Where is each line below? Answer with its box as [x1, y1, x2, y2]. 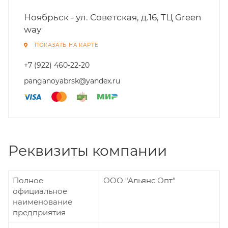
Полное [13, 176, 43, 185]
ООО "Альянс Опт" [103, 176, 176, 185]
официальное [13, 186, 67, 196]
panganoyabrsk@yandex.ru [24, 76, 120, 85]
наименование [13, 197, 72, 207]
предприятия [13, 208, 66, 217]
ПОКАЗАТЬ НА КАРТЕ [34, 42, 99, 48]
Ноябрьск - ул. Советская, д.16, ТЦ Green [24, 12, 202, 22]
